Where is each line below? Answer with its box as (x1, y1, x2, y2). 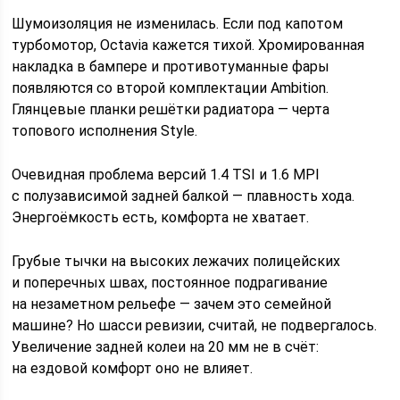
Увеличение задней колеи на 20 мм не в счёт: (12, 337, 320, 355)
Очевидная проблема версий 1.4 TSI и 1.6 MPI (12, 165, 321, 183)
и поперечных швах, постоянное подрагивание (12, 273, 329, 291)
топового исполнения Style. (12, 121, 198, 139)
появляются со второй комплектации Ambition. (12, 79, 329, 96)
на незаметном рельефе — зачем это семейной (12, 295, 332, 312)
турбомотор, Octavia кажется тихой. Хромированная (12, 36, 365, 54)
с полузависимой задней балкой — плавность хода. (12, 187, 355, 204)
